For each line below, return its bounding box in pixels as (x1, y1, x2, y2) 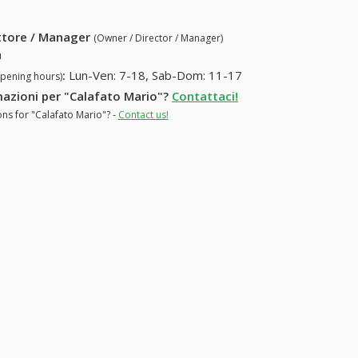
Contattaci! (172, 87, 238, 104)
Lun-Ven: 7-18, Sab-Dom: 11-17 (69, 67, 243, 84)
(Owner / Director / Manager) (93, 31, 224, 46)
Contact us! (117, 107, 169, 121)
